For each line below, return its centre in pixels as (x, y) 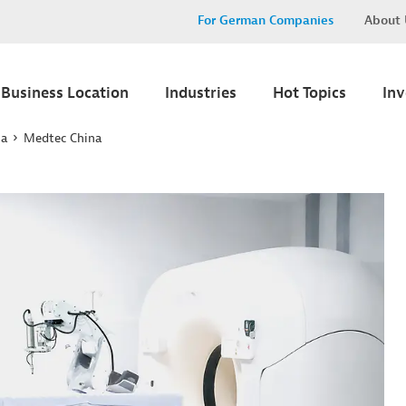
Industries (201, 93)
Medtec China (63, 138)
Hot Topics (309, 93)
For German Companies (266, 20)
